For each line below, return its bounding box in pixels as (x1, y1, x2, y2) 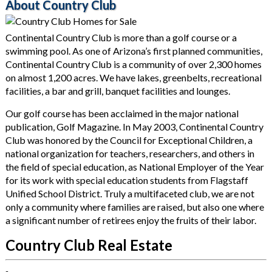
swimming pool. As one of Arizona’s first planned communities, (5, 45, 262, 56)
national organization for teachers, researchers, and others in (5, 148, 254, 159)
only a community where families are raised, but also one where (5, 201, 264, 212)
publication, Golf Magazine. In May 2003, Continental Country (5, 121, 263, 132)
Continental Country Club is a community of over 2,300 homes (5, 58, 262, 70)
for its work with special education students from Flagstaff (5, 174, 248, 186)
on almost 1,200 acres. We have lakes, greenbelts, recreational (5, 72, 262, 83)
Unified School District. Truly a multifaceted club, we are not (5, 188, 254, 199)
